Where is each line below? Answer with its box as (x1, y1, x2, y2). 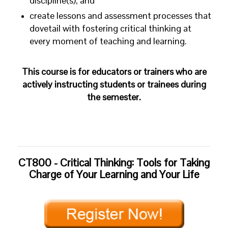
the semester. (87, 91, 141, 103)
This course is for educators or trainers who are (21, 66, 207, 78)
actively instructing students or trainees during (22, 78, 206, 91)
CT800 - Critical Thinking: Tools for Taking (18, 156, 210, 170)
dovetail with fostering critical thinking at (30, 22, 191, 35)
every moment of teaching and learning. (30, 35, 187, 47)
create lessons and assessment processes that (30, 10, 211, 22)
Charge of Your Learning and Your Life (28, 167, 199, 182)
